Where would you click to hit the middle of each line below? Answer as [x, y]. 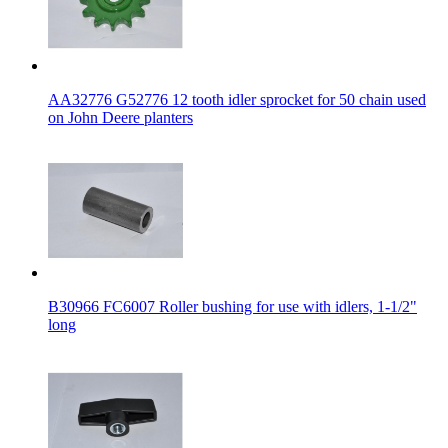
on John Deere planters [120, 117]
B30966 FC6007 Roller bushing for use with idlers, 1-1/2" [232, 306]
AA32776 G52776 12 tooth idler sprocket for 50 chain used [237, 99]
